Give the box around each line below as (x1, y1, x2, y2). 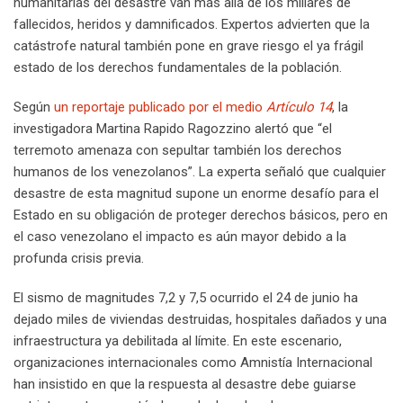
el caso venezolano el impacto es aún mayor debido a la (13, 228, 346, 245)
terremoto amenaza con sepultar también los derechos (13, 141, 342, 158)
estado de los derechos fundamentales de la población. (13, 58, 342, 76)
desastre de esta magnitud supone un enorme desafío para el (13, 184, 379, 201)
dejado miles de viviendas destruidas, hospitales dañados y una (13, 310, 387, 327)
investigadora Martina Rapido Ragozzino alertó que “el (13, 120, 332, 137)
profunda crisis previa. (13, 249, 144, 266)
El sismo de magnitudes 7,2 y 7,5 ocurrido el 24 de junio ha (13, 289, 358, 306)
